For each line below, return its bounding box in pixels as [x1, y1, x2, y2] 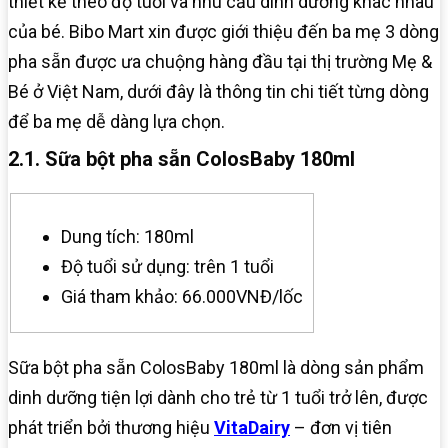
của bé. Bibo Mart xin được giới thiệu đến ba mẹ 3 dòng [8, 21, 439, 43]
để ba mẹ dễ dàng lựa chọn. [8, 111, 225, 133]
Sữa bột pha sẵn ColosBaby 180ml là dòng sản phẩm [8, 357, 424, 379]
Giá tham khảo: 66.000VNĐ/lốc [61, 286, 303, 308]
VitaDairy [214, 417, 290, 439]
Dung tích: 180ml [61, 226, 194, 248]
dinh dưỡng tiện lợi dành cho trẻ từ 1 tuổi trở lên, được [8, 387, 428, 409]
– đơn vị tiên [290, 417, 392, 439]
